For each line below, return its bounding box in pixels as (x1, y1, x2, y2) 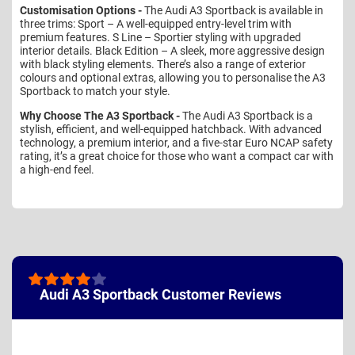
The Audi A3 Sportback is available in (142, 3, 323, 17)
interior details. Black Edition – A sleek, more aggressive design (20, 44, 325, 57)
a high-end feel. (20, 162, 94, 176)
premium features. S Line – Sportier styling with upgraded (20, 30, 301, 44)
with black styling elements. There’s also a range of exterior (20, 57, 306, 71)
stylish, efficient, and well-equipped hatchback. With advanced (20, 122, 322, 136)
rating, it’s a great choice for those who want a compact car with (20, 149, 334, 162)
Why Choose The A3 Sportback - (20, 109, 180, 122)
